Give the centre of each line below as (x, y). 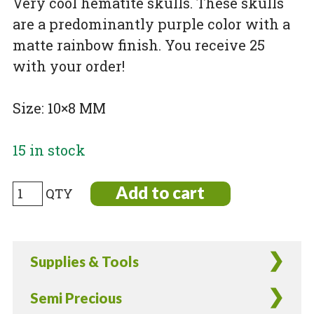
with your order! (68, 66)
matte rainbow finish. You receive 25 (138, 45)
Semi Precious (76, 298)
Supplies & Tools (84, 262)
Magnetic (42, 228)
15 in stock (49, 150)
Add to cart (161, 193)
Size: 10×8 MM (59, 108)
